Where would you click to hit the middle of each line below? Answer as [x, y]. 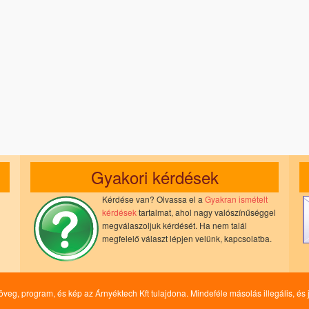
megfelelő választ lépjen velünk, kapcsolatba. [187, 238]
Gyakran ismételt [236, 199]
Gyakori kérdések [154, 177]
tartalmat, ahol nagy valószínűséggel [206, 212]
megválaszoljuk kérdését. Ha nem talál [175, 225]
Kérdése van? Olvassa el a [153, 199]
